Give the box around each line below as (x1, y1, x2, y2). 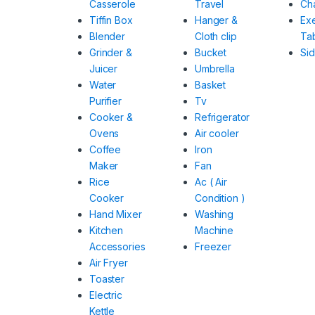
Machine (194, 224, 234, 237)
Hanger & (194, 14, 238, 27)
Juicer (89, 63, 118, 75)
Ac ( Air (194, 176, 227, 188)
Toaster (89, 273, 125, 285)
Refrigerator (194, 111, 250, 124)
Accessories (89, 240, 146, 253)
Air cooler (194, 127, 239, 140)
